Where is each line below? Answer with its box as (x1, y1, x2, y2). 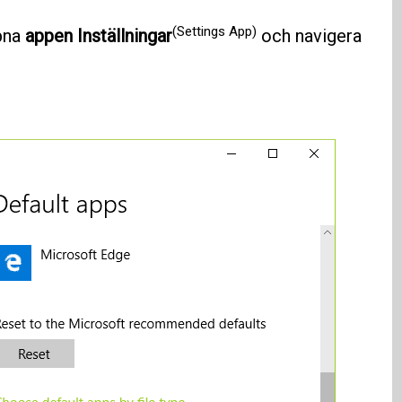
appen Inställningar (24, 25, 172, 48)
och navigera (256, 25, 362, 48)
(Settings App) (171, 22, 257, 39)
